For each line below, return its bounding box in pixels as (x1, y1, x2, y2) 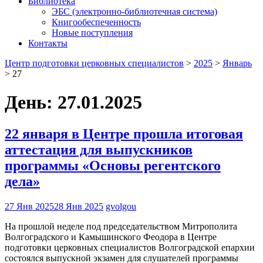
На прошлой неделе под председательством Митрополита (5, 221, 237, 231)
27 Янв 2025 (5, 201, 54, 211)
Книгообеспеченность (52, 17, 141, 27)
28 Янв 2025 (54, 201, 103, 211)
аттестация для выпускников (5, 141, 193, 157)
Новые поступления (52, 28, 133, 38)
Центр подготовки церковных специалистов (5, 58, 184, 68)
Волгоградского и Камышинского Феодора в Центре (5, 231, 217, 242)
